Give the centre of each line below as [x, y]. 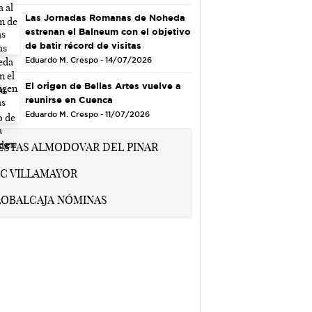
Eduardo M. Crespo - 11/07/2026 [87, 114]
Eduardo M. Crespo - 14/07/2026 [88, 60]
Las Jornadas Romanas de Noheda [105, 17]
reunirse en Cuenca [69, 99]
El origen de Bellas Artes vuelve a [103, 85]
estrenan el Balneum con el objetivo [108, 31]
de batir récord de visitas [83, 45]
